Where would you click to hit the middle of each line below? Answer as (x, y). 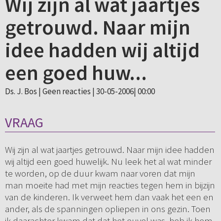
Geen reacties (66, 91)
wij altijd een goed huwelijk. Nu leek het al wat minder (108, 162)
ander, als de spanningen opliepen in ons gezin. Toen (108, 209)
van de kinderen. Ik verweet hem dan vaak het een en (109, 197)
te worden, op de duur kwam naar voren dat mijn (100, 173)
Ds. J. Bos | (23, 91)
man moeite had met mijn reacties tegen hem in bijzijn (110, 185)
